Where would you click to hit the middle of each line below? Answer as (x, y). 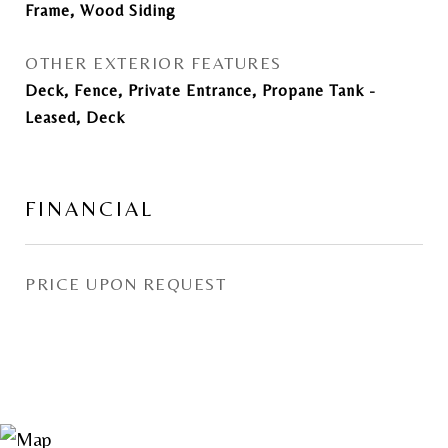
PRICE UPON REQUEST (125, 284)
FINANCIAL (89, 209)
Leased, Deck (75, 117)
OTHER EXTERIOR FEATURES (153, 63)
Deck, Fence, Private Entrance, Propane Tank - (200, 90)
